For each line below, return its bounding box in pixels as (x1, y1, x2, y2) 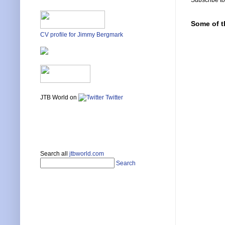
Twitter (104, 94, 123, 101)
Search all (40, 150, 69, 158)
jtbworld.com (69, 150, 104, 158)
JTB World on (40, 94, 78, 101)
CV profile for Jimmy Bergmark (40, 31, 123, 39)
